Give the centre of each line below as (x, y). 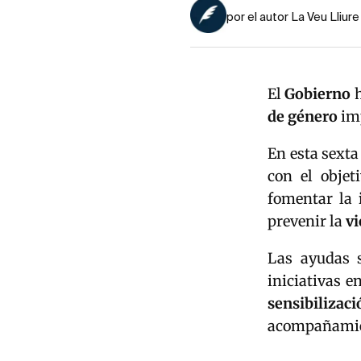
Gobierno (318, 94)
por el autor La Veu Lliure (293, 18)
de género (303, 117)
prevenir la (307, 222)
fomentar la (313, 199)
